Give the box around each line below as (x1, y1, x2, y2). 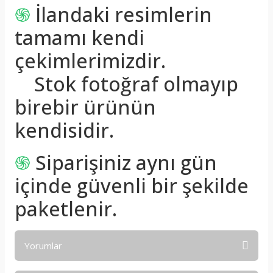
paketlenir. (15, 196, 117, 222)
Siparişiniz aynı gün (35, 149, 217, 175)
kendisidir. (15, 117, 114, 143)
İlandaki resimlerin (35, 1, 212, 27)
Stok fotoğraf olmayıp (15, 71, 238, 97)
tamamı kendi (15, 24, 144, 51)
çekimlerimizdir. (15, 48, 166, 74)
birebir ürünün (15, 94, 156, 120)
